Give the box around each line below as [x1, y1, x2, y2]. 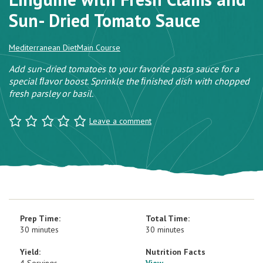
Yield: [20, 247, 41, 257]
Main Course [77, 42, 120, 53]
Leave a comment [89, 116, 151, 126]
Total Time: [146, 213, 190, 224]
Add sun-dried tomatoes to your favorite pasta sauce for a [9, 63, 239, 75]
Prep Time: [20, 213, 60, 224]
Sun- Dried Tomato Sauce [9, 9, 200, 32]
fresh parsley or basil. [9, 87, 93, 99]
